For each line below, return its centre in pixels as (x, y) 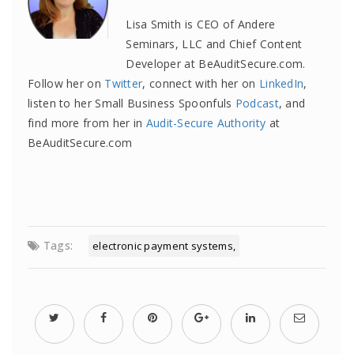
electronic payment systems (163, 246)
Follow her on (66, 83)
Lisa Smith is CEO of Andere (201, 24)
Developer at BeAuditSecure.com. (216, 64)
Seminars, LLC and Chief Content (214, 44)
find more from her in (87, 123)
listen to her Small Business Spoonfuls (132, 103)
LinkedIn (281, 83)
